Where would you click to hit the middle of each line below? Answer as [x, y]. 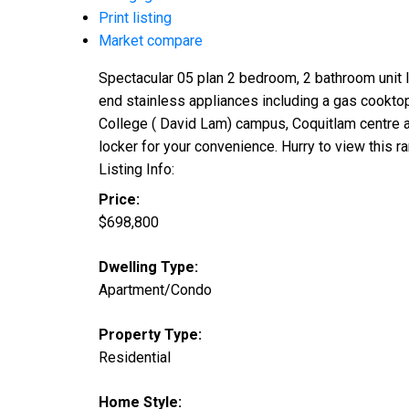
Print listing [135, 18]
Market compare [150, 41]
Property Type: [150, 335]
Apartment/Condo [155, 290]
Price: [119, 200]
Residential [134, 358]
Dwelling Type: [148, 267]
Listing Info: [136, 170]
